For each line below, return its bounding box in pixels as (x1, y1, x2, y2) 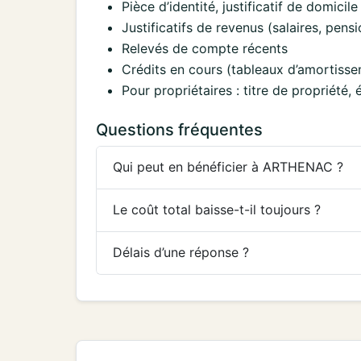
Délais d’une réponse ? (113, 244, 249, 261)
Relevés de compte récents (122, 39, 288, 56)
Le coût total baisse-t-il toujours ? (113, 201, 321, 218)
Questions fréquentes (96, 119, 263, 139)
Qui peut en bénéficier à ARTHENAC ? (113, 159, 343, 176)
